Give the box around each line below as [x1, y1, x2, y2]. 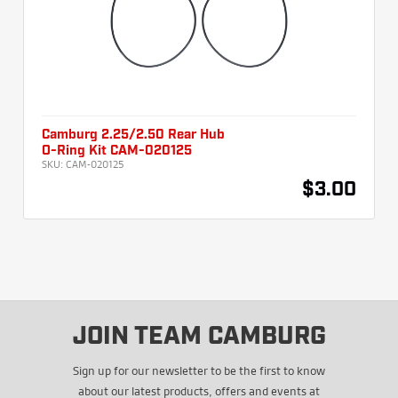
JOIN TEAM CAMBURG [72, 325, 326, 350]
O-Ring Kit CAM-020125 [42, 145, 192, 158]
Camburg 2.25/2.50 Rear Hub [42, 129, 225, 142]
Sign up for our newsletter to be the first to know [73, 362, 325, 378]
